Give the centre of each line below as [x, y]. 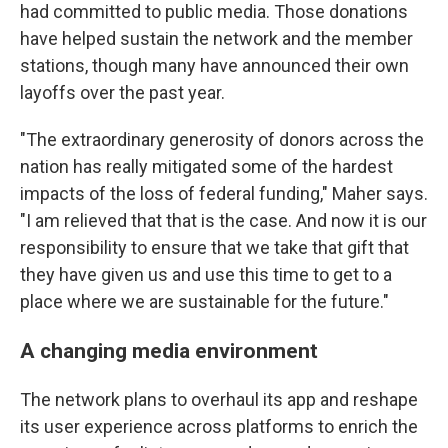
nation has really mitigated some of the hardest [206, 166]
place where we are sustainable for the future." [204, 301]
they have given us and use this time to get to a [206, 274]
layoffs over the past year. [122, 92]
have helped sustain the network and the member [216, 38]
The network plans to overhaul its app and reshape [219, 399]
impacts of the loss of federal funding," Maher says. [224, 193]
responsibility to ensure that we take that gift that [214, 247]
